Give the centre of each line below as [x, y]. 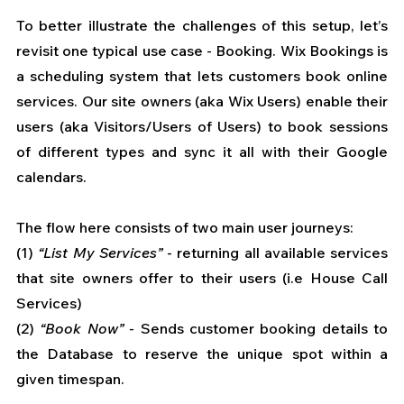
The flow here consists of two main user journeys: [187, 228]
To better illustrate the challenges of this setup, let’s [202, 26]
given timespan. [70, 379]
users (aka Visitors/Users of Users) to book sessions [202, 127]
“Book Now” [79, 329]
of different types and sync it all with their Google [202, 152]
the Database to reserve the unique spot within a [202, 354]
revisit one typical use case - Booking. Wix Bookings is [202, 51]
